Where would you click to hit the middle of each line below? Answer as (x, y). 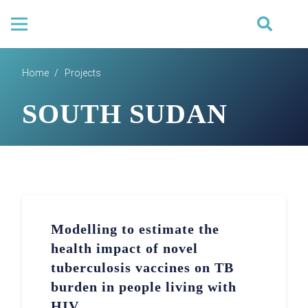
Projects (82, 73)
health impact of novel (125, 248)
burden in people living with (144, 286)
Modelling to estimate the (135, 229)
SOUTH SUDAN (125, 114)
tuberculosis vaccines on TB (143, 267)
